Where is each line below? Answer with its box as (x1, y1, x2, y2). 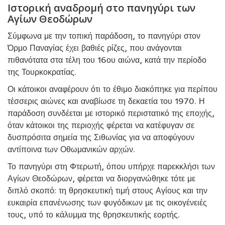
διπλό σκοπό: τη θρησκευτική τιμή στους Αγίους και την (8, 185, 207, 196)
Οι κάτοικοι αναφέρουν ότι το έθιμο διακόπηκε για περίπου (8, 84, 217, 94)
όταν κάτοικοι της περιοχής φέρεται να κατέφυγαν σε (8, 120, 194, 131)
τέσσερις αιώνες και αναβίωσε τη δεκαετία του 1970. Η (8, 96, 205, 106)
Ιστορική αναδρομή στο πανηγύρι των (8, 1, 195, 15)
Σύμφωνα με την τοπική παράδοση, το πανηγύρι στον (8, 31, 200, 41)
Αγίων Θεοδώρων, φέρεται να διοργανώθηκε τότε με (8, 173, 195, 184)
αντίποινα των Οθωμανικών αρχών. (8, 144, 135, 155)
